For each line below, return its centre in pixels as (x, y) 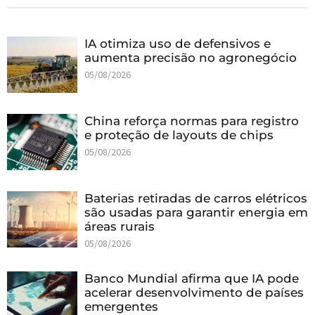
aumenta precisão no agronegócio (191, 57)
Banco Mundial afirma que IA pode (192, 278)
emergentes (121, 306)
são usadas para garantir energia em (196, 212)
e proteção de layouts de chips (179, 135)
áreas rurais (120, 226)
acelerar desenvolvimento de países (194, 292)
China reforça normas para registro (192, 121)
